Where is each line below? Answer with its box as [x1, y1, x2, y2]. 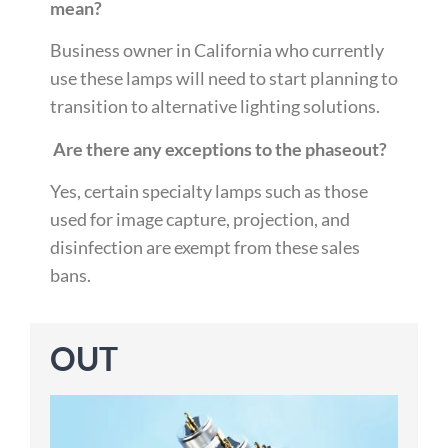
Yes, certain [50, 179, 142, 202]
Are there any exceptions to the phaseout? [50, 137, 387, 160]
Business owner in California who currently [50, 39, 384, 62]
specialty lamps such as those [142, 179, 368, 202]
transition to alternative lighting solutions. [50, 95, 380, 118]
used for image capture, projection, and [50, 207, 350, 230]
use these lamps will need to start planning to [50, 67, 398, 90]
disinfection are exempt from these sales [50, 235, 360, 258]
